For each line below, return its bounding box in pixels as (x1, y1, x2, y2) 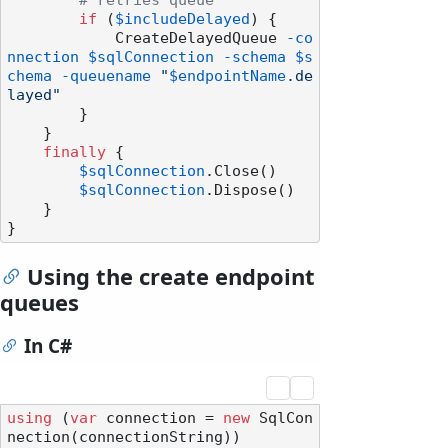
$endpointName (169, 68, 286, 85)
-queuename (61, 68, 151, 85)
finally (43, 144, 106, 161)
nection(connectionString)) (7, 429, 241, 446)
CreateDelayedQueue (115, 30, 286, 47)
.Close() (205, 163, 277, 180)
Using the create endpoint (27, 261, 315, 292)
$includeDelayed (115, 11, 250, 28)
